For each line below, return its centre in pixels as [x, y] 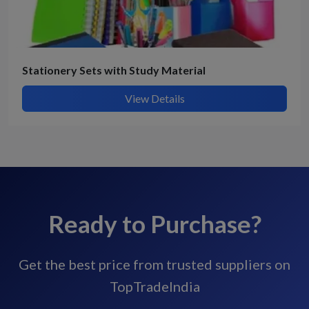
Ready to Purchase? [154, 224]
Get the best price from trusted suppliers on [154, 265]
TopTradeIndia [154, 287]
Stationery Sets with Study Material [114, 70]
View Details [154, 99]
